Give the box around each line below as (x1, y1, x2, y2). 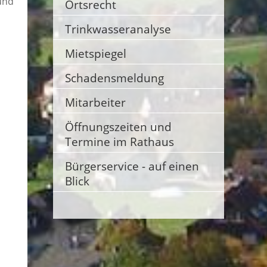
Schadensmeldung (64, 70, 164, 85)
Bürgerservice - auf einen (64, 159, 199, 173)
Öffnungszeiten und (64, 119, 172, 134)
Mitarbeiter (64, 95, 126, 110)
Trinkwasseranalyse (64, 21, 171, 36)
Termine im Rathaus (64, 134, 174, 149)
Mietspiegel (64, 46, 126, 61)
